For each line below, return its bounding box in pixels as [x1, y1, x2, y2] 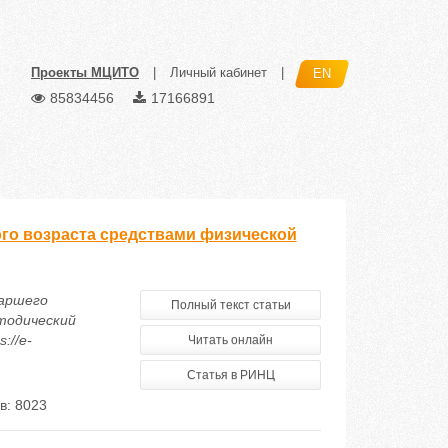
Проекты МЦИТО [31, 65, 139, 81]
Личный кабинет [170, 65, 267, 81]
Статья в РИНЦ [186, 368, 275, 382]
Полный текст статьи [170, 298, 291, 312]
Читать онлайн [188, 333, 274, 347]
